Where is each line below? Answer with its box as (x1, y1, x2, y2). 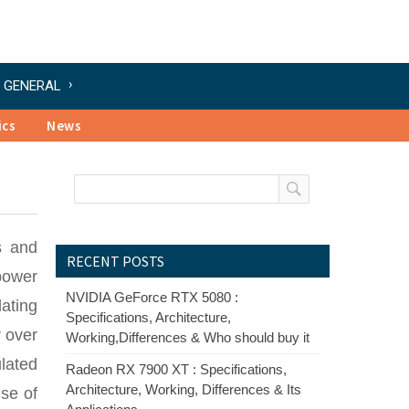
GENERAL (4, 78, 61, 94)
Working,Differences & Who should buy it (66, 330, 309, 345)
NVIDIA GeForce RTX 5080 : (66, 289, 238, 305)
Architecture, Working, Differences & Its (66, 382, 301, 397)
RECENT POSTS (67, 252, 164, 270)
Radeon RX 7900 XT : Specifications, (66, 362, 287, 377)
